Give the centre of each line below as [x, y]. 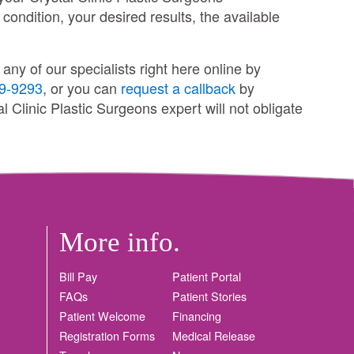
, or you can [82, 87]
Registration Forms [107, 335]
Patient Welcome [102, 315]
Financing [197, 315]
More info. [119, 242]
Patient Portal [207, 276]
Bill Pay [78, 276]
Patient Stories [210, 296]
